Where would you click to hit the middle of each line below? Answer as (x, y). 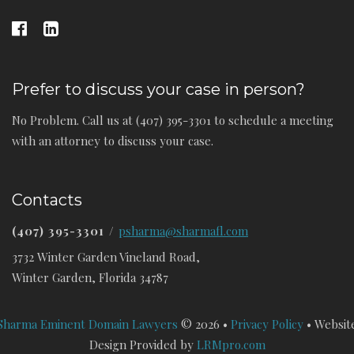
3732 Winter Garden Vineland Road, (106, 256)
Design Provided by (143, 344)
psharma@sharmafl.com (183, 230)
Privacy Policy (267, 324)
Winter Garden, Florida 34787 (90, 277)
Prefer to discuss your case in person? (158, 89)
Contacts (47, 200)
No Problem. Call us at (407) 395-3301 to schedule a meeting (173, 120)
